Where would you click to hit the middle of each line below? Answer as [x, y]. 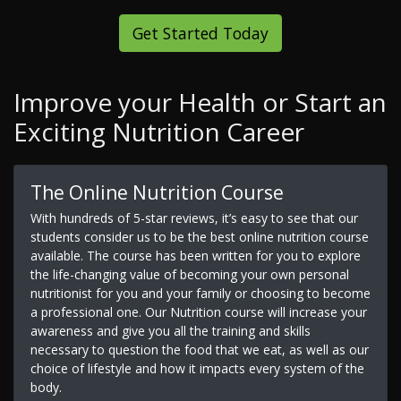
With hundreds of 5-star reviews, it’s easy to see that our [194, 218]
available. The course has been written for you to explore [195, 255]
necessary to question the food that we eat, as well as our [199, 349]
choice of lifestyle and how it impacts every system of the [197, 368]
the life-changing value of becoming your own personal [189, 274]
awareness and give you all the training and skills [170, 330]
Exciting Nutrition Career [159, 132]
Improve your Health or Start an [200, 102]
